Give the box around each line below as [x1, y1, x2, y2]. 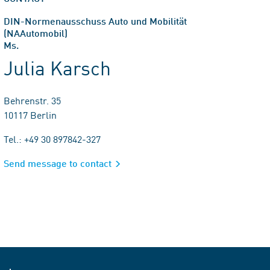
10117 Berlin [4, 108, 57, 121]
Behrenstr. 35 [4, 93, 61, 107]
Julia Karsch [4, 54, 111, 81]
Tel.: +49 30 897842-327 [4, 132, 101, 145]
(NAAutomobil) [4, 27, 67, 39]
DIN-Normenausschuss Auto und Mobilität [4, 15, 187, 27]
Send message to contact [4, 157, 111, 169]
